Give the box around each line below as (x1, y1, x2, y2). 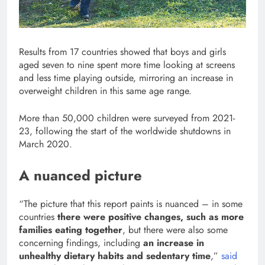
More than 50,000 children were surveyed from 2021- (19, 111, 235, 125)
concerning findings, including (19, 235, 143, 250)
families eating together (19, 222, 122, 237)
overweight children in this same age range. (19, 83, 192, 98)
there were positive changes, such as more (57, 209, 244, 224)
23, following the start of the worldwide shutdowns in (19, 124, 231, 138)
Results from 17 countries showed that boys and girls (19, 44, 226, 59)
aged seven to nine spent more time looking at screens (19, 57, 235, 72)
